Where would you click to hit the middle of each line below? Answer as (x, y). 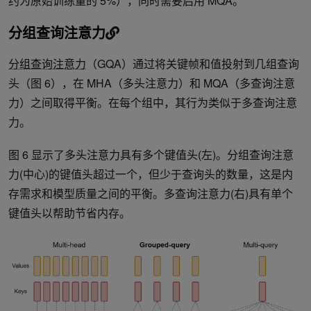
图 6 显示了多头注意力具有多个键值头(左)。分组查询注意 (151, 154)
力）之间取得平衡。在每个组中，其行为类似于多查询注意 (153, 102)
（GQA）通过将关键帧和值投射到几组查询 (193, 63)
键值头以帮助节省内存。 (69, 212)
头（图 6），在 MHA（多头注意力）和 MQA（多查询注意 (152, 83)
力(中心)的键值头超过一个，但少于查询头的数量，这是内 (151, 174)
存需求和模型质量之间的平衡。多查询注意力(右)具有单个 (151, 193)
